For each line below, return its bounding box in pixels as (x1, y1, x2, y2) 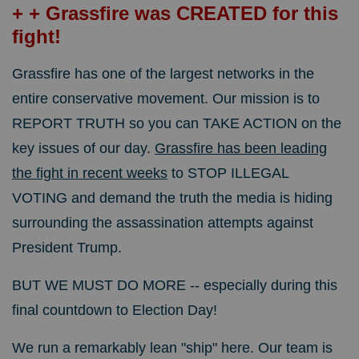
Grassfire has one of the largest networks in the (12, 66, 314, 83)
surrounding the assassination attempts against (12, 215, 313, 232)
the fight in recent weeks (12, 165, 167, 182)
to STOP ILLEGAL (167, 165, 288, 182)
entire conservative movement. (12, 91, 212, 107)
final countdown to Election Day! (12, 302, 217, 319)
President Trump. (12, 240, 122, 256)
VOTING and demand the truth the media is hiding (12, 190, 333, 207)
